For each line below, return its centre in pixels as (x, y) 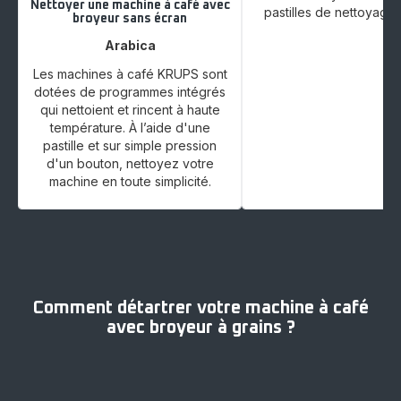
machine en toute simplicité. (130, 182)
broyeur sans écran (130, 19)
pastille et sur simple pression (130, 146)
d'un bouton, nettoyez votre (130, 164)
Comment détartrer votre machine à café (200, 308)
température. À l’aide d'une (130, 128)
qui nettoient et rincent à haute (130, 110)
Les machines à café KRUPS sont (130, 74)
